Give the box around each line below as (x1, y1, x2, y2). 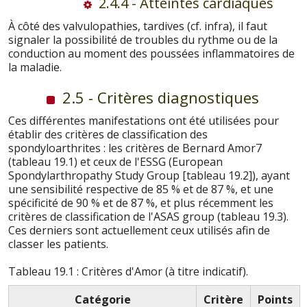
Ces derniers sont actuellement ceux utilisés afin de (8, 222, 270, 238)
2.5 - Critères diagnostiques (58, 86, 259, 108)
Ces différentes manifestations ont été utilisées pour (8, 112, 279, 128)
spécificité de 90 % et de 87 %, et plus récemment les (8, 195, 273, 210)
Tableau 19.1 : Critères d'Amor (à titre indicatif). (8, 263, 248, 279)
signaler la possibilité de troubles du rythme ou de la (8, 32, 278, 47)
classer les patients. (8, 236, 108, 251)
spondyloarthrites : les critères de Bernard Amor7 (8, 140, 262, 156)
